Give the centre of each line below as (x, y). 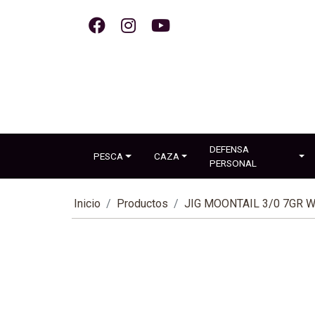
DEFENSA (230, 149)
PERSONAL (233, 163)
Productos (143, 204)
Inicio (88, 204)
